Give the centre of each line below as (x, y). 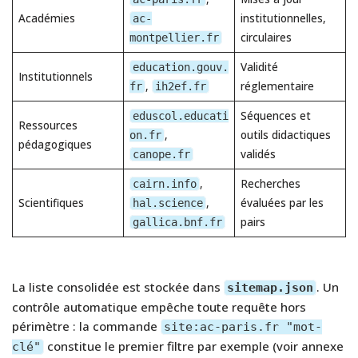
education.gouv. (180, 67)
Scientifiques (51, 203)
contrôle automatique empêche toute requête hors (159, 306)
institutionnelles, (283, 18)
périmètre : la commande (86, 326)
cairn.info (164, 183)
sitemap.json (270, 287)
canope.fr (161, 154)
